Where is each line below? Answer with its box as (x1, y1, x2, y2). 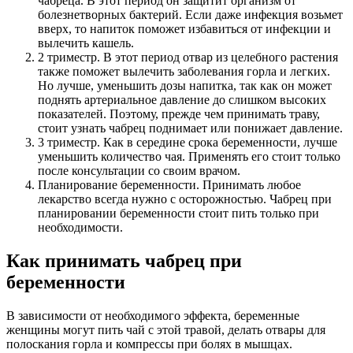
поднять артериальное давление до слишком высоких (38, 93, 326, 107)
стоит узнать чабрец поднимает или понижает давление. (38, 121, 343, 136)
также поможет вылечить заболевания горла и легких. (38, 65, 330, 79)
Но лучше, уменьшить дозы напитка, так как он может (38, 79, 332, 93)
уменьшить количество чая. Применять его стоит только (38, 150, 340, 164)
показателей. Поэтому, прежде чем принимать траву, (38, 107, 320, 121)
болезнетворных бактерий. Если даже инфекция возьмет (38, 8, 343, 22)
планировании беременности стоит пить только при (38, 206, 319, 221)
